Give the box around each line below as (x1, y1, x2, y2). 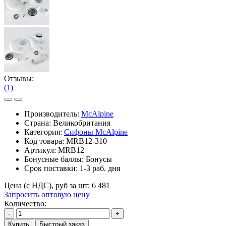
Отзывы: (4, 74, 34, 83)
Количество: (4, 199, 46, 208)
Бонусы (86, 154, 112, 163)
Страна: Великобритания (24, 118, 110, 127)
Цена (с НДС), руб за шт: (4, 181, 90, 190)
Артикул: (24, 145, 58, 154)
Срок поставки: (24, 163, 80, 173)
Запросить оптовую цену (4, 190, 90, 199)
